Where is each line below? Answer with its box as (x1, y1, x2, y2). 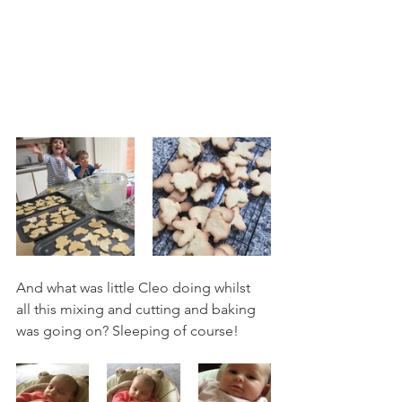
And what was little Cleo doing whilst (16, 278, 254, 296)
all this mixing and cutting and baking (16, 300, 259, 318)
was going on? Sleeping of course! (16, 321, 242, 339)
